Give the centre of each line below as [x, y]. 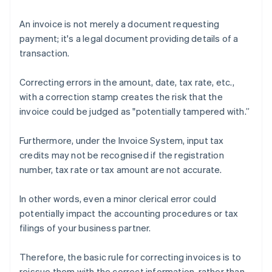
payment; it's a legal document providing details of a [129, 39]
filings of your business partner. [85, 228]
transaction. [45, 53]
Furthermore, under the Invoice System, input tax [122, 141]
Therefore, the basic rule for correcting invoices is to [131, 257]
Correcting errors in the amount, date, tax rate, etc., [127, 82]
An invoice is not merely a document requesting [120, 24]
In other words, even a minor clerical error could [118, 199]
